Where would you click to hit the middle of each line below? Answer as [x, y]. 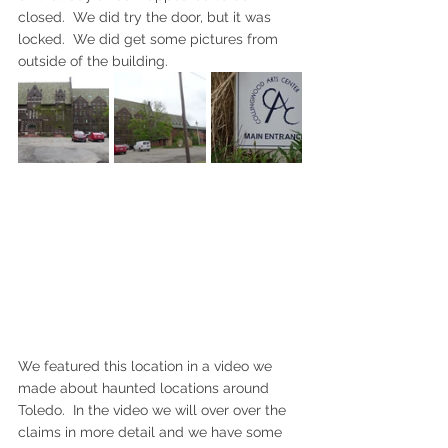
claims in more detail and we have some [152, 432]
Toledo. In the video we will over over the [154, 410]
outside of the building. [93, 61]
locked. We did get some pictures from [150, 39]
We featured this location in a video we [147, 366]
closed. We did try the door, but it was [146, 17]
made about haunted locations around [145, 388]
